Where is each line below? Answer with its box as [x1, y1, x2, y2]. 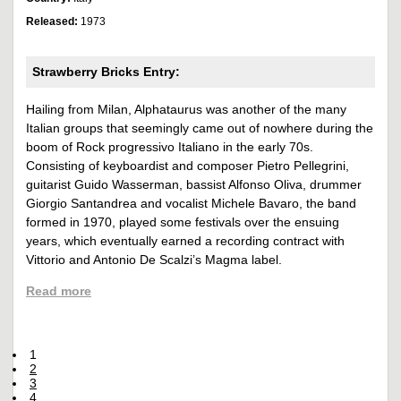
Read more [26, 283, 91, 298]
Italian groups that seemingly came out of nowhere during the [26, 120, 373, 135]
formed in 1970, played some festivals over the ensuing [26, 214, 339, 229]
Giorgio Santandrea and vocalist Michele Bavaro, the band [26, 195, 356, 210]
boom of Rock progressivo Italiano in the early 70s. [26, 139, 313, 154]
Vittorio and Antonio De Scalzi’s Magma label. [26, 252, 282, 267]
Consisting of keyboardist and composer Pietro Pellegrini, [26, 158, 349, 173]
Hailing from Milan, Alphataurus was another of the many [26, 101, 346, 116]
